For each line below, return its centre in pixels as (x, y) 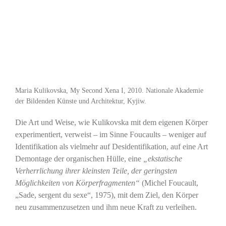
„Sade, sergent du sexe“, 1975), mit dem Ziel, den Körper (106, 195)
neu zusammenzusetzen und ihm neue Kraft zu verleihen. (106, 207)
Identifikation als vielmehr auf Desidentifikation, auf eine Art (111, 147)
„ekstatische (162, 159)
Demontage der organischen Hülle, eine (79, 159)
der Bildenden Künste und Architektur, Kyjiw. (80, 101)
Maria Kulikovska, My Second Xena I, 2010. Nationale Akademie (109, 91)
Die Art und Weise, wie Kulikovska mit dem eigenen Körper (111, 123)
